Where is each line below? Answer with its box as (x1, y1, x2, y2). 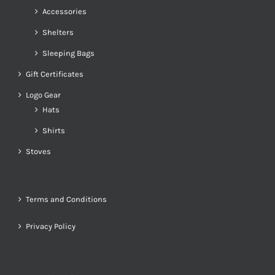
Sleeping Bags (42, 48, 95, 58)
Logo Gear (26, 90, 61, 99)
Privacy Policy (26, 222, 76, 231)
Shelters (42, 28, 74, 37)
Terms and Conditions (26, 195, 107, 204)
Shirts (42, 126, 65, 135)
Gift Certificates (26, 69, 83, 79)
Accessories (42, 7, 87, 16)
